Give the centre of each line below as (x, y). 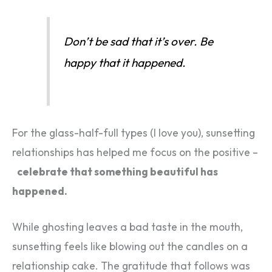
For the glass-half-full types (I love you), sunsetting (134, 133)
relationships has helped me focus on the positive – (135, 152)
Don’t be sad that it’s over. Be (139, 41)
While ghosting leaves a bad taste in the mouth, (127, 227)
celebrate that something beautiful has (117, 172)
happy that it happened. (125, 62)
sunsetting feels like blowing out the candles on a (130, 247)
